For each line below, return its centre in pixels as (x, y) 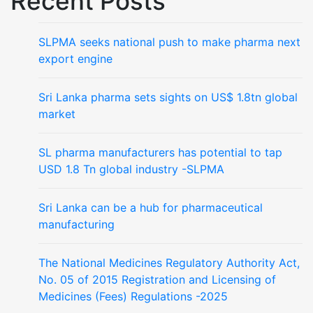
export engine (75, 59)
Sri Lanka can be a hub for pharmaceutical (151, 208)
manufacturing (77, 225)
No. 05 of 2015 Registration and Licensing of (157, 280)
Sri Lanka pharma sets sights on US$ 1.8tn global (168, 97)
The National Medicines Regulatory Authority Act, (169, 263)
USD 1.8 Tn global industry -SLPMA (131, 169)
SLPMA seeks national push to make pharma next (169, 42)
